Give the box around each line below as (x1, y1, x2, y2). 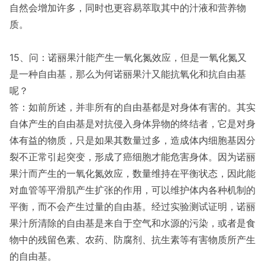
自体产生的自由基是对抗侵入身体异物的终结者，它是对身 (9, 118, 256, 130)
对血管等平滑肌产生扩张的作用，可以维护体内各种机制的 (9, 184, 256, 196)
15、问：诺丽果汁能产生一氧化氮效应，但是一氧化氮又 (9, 51, 247, 63)
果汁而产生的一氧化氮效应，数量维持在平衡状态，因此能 (9, 167, 256, 179)
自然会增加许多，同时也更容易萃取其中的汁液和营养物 (9, 2, 246, 14)
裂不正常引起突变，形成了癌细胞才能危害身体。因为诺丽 (9, 151, 256, 163)
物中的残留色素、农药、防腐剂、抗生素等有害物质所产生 (9, 234, 256, 245)
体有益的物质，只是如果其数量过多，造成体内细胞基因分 (9, 134, 256, 146)
